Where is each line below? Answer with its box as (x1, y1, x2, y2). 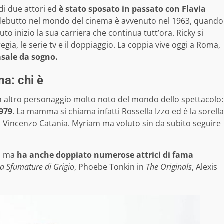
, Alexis (192, 161, 217, 173)
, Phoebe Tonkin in (74, 161, 146, 173)
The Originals (146, 161, 192, 173)
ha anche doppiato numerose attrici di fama (17, 149, 193, 161)
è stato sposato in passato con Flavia (57, 3, 206, 15)
